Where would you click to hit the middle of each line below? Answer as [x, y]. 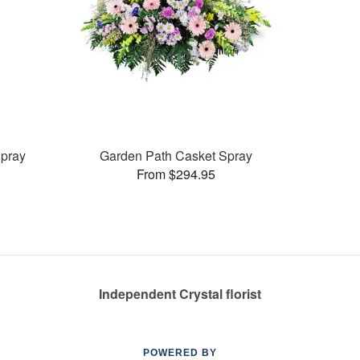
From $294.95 [176, 174]
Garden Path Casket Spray [176, 155]
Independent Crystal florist [180, 294]
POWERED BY [180, 353]
